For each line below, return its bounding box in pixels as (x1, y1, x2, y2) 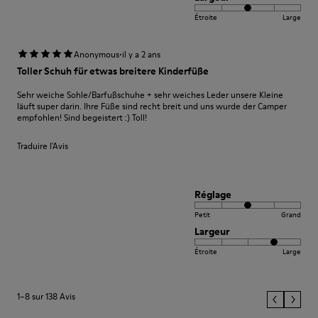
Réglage (194, 187, 231, 202)
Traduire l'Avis (17, 140, 68, 152)
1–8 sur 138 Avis (17, 290, 75, 302)
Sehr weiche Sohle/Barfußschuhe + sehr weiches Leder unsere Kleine (17, 89, 283, 101)
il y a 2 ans (122, 48, 160, 60)
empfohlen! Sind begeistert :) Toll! (17, 111, 147, 124)
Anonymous (74, 48, 119, 60)
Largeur (194, 224, 230, 238)
